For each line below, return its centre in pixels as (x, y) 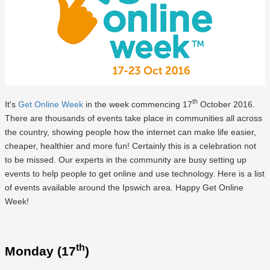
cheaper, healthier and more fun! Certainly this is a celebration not (130, 146)
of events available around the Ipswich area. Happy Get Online (124, 187)
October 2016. (226, 104)
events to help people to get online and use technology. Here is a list (135, 173)
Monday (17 (40, 251)
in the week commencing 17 (138, 104)
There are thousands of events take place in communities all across (133, 118)
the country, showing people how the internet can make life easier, (130, 132)
